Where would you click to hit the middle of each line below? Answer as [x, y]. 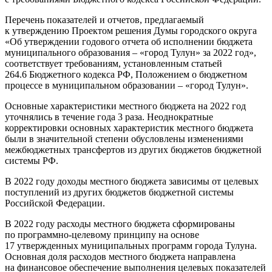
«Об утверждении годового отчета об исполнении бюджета [129, 41]
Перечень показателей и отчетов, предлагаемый [104, 19]
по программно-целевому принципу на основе [102, 234]
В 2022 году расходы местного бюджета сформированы [120, 223]
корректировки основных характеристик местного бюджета [129, 127]
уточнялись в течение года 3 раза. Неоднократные [109, 117]
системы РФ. [32, 160]
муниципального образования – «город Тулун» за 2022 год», [131, 52]
